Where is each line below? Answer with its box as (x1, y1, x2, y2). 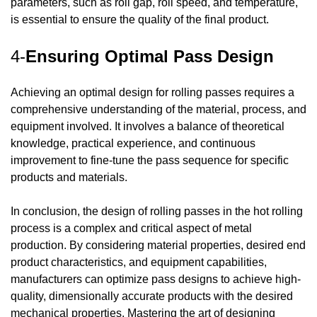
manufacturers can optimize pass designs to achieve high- (11, 273, 301, 286)
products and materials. (11, 171, 127, 184)
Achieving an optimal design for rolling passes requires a (11, 86, 294, 99)
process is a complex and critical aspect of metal (11, 222, 252, 235)
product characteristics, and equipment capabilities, (11, 256, 267, 269)
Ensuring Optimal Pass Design (25, 47, 274, 67)
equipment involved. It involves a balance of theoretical (11, 120, 284, 133)
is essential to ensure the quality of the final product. (11, 13, 269, 26)
